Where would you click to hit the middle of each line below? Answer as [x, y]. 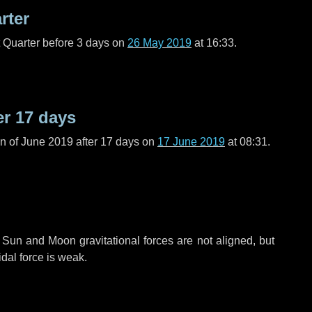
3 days [93, 43]
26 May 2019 [159, 43]
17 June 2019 [191, 142]
